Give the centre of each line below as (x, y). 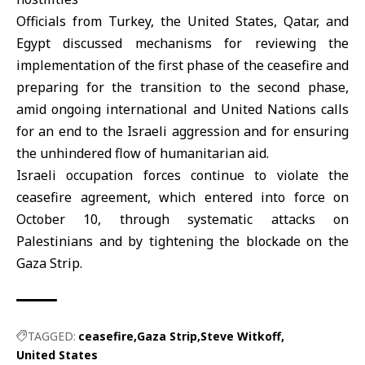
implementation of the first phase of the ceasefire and (182, 65)
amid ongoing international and (119, 109)
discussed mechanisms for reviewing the (200, 43)
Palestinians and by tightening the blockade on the (182, 241)
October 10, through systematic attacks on (182, 219)
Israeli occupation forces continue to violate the (182, 175)
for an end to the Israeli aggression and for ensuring (182, 131)
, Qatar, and (311, 21)
